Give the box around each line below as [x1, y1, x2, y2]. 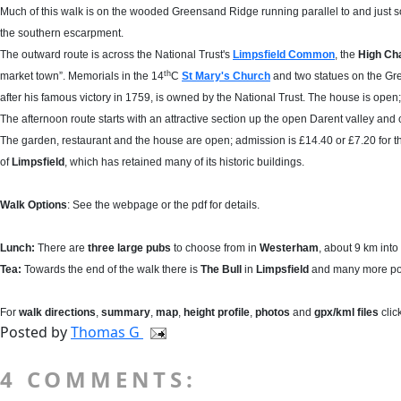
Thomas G [71, 322, 143, 342]
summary [101, 306, 150, 319]
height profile [183, 306, 250, 319]
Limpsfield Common [233, 48, 335, 61]
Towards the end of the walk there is [24, 263, 200, 276]
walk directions [19, 306, 96, 319]
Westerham [260, 242, 319, 254]
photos [255, 306, 290, 319]
